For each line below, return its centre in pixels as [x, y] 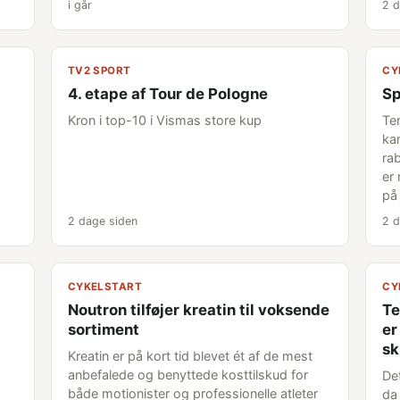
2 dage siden [102, 221]
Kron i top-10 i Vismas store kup [164, 120]
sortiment [103, 329]
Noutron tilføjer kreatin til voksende [198, 310]
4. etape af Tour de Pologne [167, 94]
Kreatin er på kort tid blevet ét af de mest [190, 356]
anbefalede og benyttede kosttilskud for [187, 375]
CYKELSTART [105, 287]
